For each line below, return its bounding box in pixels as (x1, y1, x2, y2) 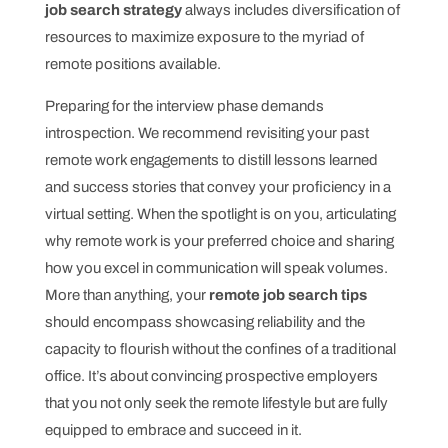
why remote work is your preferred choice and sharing (44, 232, 394, 249)
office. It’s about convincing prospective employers (44, 367, 378, 384)
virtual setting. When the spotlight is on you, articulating (44, 205, 396, 222)
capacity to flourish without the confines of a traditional (44, 340, 396, 357)
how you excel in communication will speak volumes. (44, 259, 388, 276)
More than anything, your (44, 286, 209, 303)
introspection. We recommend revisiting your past (44, 124, 369, 141)
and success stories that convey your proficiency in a (44, 178, 391, 195)
